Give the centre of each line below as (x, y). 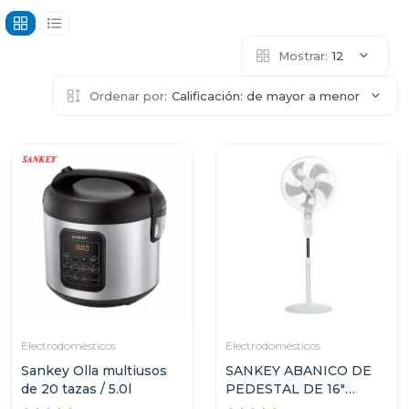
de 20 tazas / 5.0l (76, 389)
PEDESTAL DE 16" (285, 389)
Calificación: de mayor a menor (266, 96)
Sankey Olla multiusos (94, 371)
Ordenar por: (128, 96)
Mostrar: (303, 56)
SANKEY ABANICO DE (299, 371)
